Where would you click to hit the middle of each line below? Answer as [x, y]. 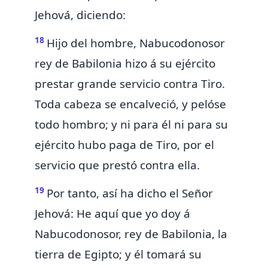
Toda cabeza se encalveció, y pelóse [130, 104]
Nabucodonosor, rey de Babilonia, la [131, 234]
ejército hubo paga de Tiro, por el [124, 145]
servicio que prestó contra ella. [117, 165]
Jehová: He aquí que [90, 214]
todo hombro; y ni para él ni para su [131, 125]
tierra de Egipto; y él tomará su [118, 255]
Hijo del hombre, [93, 43]
